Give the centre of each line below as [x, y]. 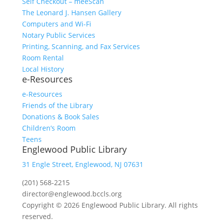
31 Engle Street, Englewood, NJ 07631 [82, 164]
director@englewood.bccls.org [72, 194]
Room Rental [43, 58]
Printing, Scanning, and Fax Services [81, 46]
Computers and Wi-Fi [56, 24]
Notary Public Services [58, 35]
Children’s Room [49, 128]
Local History [43, 69]
